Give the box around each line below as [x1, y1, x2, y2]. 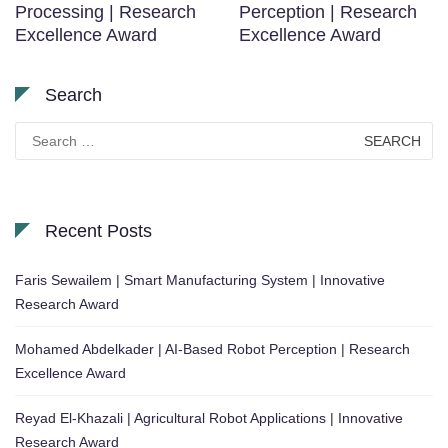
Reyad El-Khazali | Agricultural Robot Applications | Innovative [15, 409, 403, 426]
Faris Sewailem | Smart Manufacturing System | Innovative [15, 271, 385, 288]
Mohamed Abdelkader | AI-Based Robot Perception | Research [15, 340, 410, 357]
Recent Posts [45, 220, 152, 241]
